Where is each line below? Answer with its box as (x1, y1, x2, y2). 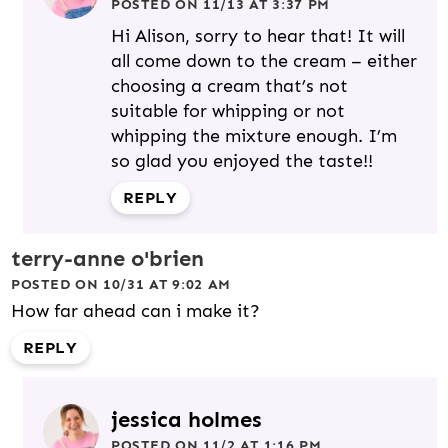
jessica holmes (111, 405, 262, 433)
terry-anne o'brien (11, 244, 204, 272)
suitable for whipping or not (111, 99, 345, 122)
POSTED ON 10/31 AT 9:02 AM (11, 275, 232, 293)
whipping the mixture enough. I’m (111, 124, 397, 147)
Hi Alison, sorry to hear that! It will (111, 24, 405, 47)
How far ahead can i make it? (11, 299, 260, 322)
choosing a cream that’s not (111, 74, 348, 97)
